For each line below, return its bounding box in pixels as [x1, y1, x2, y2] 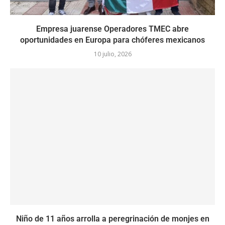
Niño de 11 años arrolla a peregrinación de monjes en [16, 214, 209, 224]
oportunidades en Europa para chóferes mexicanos [20, 35, 205, 45]
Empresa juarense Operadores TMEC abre [36, 24, 189, 34]
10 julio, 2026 [93, 50, 132, 59]
